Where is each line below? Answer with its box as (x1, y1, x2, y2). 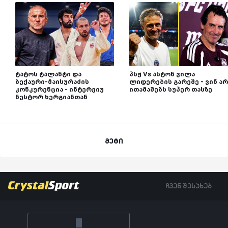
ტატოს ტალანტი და (15, 70, 81, 78)
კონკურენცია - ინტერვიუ (15, 85, 104, 94)
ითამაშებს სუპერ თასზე (129, 85, 212, 94)
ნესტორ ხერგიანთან (15, 93, 88, 101)
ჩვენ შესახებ (165, 181, 212, 191)
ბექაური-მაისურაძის (15, 78, 89, 86)
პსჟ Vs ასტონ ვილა (129, 70, 195, 78)
